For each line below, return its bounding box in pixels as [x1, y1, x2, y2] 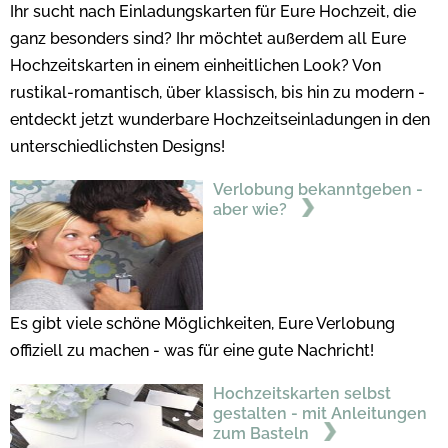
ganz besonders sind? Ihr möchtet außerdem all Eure [10, 28, 406, 48]
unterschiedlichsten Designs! [10, 136, 225, 156]
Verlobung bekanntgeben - [212, 179, 423, 199]
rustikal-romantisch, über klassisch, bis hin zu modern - [10, 82, 425, 102]
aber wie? [212, 199, 291, 219]
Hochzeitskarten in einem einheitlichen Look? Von [10, 55, 381, 75]
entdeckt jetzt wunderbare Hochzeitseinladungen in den [10, 109, 430, 129]
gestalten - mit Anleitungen [212, 403, 427, 423]
